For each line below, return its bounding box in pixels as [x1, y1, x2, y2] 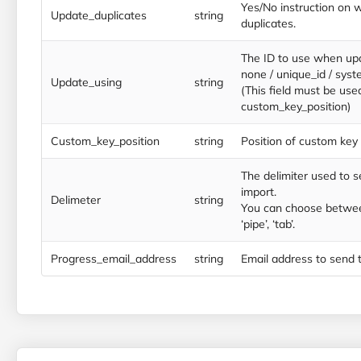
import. [241, 185, 276, 200]
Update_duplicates [51, 8, 147, 23]
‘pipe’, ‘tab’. [241, 217, 295, 232]
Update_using [51, 75, 122, 90]
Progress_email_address [51, 251, 176, 267]
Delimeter [51, 193, 101, 208]
